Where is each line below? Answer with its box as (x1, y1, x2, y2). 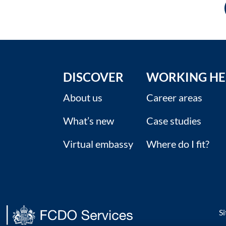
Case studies (146, 115, 201, 127)
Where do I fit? (146, 138, 209, 150)
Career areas (146, 91, 202, 104)
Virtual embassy (63, 138, 133, 150)
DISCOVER (63, 70, 124, 85)
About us (63, 91, 102, 104)
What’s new (63, 115, 114, 127)
